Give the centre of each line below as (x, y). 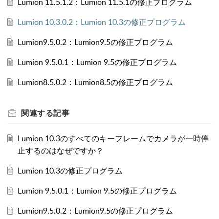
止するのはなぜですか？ (60, 151)
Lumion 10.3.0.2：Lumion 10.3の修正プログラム (101, 22)
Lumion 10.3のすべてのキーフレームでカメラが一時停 (113, 139)
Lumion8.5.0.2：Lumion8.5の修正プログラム (95, 82)
